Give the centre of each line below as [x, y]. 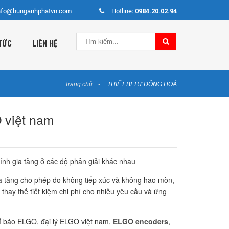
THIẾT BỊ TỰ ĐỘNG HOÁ [142, 85]
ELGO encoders [141, 222]
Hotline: [123, 11]
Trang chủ [79, 85]
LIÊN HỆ [45, 43]
